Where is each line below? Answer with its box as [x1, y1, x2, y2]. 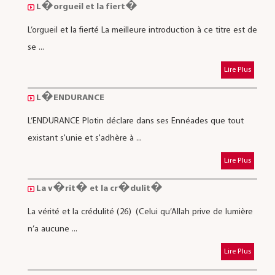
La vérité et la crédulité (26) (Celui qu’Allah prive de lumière [27, 206, 253, 218]
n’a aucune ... [27, 223, 77, 235]
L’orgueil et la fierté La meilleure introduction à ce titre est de [27, 24, 257, 36]
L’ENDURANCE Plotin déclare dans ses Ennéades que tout [27, 115, 244, 127]
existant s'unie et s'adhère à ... [27, 132, 142, 144]
